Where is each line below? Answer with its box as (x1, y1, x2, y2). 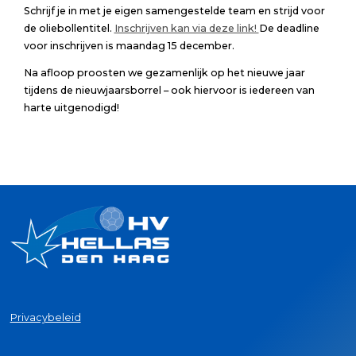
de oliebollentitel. (23, 21, 114, 34)
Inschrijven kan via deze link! (114, 21, 259, 34)
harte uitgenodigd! (23, 102, 119, 114)
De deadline (258, 21, 319, 34)
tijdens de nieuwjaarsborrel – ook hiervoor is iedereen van (23, 84, 315, 97)
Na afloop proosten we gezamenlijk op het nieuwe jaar (23, 67, 305, 79)
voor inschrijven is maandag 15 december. (23, 39, 234, 52)
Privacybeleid (10, 311, 81, 323)
